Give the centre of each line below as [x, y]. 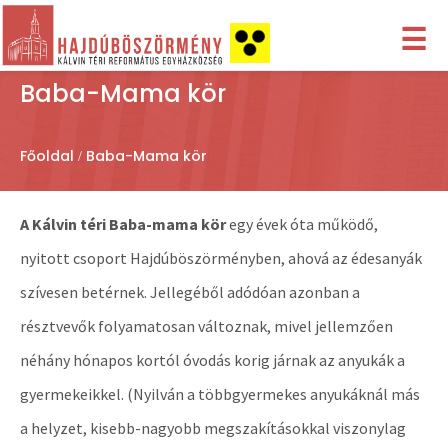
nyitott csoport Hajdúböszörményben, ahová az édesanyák [221, 258]
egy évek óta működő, [302, 224]
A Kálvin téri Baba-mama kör [123, 224]
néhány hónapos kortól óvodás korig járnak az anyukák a [212, 360]
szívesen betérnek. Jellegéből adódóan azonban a [190, 292]
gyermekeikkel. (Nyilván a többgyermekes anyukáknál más [220, 394]
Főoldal [47, 156]
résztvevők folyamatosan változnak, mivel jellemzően [206, 326]
